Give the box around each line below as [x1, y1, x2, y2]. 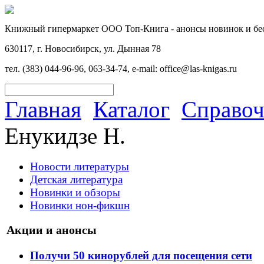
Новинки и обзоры [30, 186, 120, 199]
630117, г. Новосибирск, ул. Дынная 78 [5, 44, 161, 54]
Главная [5, 97, 81, 122]
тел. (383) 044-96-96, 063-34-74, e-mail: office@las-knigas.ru [5, 64, 237, 74]
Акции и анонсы [6, 223, 97, 236]
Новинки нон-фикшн [30, 199, 130, 212]
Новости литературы [30, 160, 129, 173]
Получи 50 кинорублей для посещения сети [30, 249, 252, 262]
